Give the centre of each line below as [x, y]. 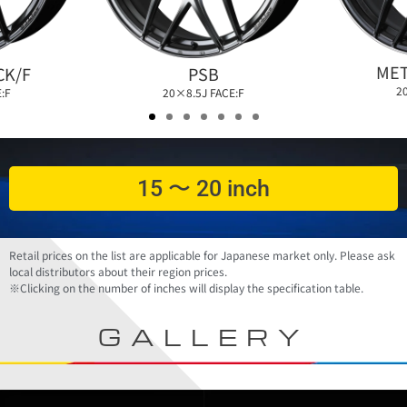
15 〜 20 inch [203, 188]
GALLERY [203, 336]
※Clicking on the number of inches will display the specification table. [186, 288]
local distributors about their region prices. [118, 272]
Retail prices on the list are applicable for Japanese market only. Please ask [202, 255]
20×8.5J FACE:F [203, 93]
